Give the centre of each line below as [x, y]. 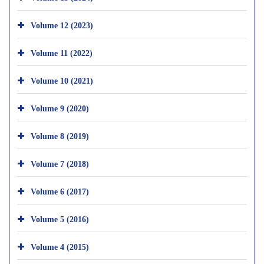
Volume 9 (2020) [60, 108]
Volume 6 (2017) [60, 191]
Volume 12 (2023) [62, 25]
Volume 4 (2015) [60, 246]
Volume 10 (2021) [62, 80]
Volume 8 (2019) [60, 136]
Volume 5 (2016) [60, 219]
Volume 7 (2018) [60, 163]
